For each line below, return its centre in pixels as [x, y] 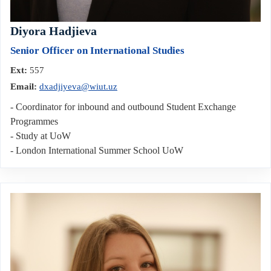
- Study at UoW [41, 136]
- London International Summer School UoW [97, 151]
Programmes [34, 122]
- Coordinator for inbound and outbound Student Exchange [123, 107]
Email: [24, 87]
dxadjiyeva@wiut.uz [78, 87]
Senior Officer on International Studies [97, 51]
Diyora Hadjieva [54, 31]
